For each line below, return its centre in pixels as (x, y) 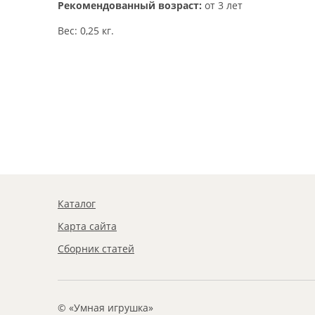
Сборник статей (96, 249)
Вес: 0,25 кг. (86, 31)
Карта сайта (87, 226)
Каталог (77, 204)
